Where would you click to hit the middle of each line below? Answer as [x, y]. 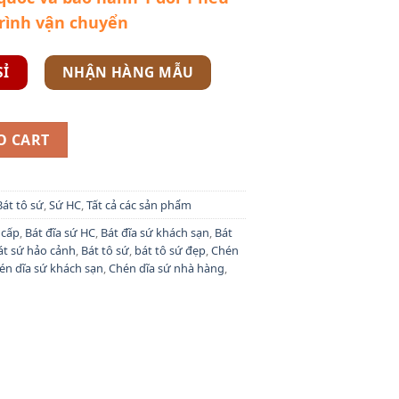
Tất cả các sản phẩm [138, 205]
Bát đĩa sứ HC [60, 233]
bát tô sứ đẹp [170, 251]
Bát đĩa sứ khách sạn [155, 233]
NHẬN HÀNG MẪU [128, 72]
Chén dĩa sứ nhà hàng [166, 269]
